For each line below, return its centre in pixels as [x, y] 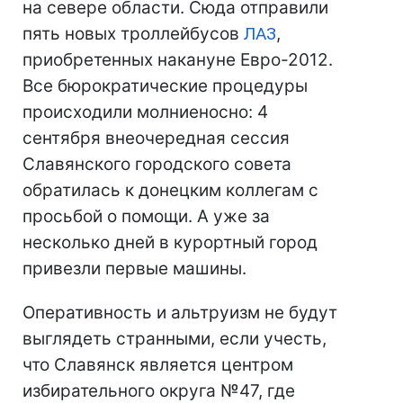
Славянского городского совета [157, 164]
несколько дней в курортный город [170, 242]
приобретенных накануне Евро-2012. [178, 60]
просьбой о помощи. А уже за [146, 216]
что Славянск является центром [158, 365]
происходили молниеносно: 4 [145, 112]
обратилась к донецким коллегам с [170, 190]
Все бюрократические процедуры [165, 86]
